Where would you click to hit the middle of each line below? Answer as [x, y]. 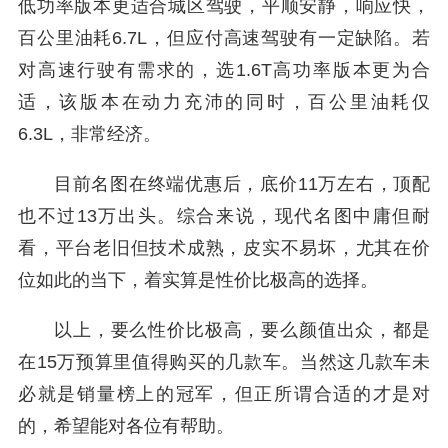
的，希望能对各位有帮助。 [126, 426]
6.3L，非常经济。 [89, 134]
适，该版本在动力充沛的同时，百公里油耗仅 [224, 102]
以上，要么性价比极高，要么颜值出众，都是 [242, 330]
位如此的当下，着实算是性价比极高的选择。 [198, 280]
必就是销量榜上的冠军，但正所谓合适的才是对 [224, 394]
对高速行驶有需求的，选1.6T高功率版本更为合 [224, 70]
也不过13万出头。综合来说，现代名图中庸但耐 [224, 216]
